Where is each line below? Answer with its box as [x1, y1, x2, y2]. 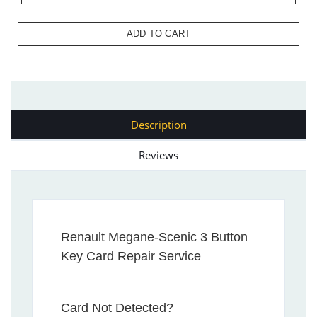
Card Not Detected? [61, 300, 173, 315]
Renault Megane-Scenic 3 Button [61, 229, 248, 244]
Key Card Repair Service [61, 248, 201, 263]
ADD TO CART [126, 28, 191, 39]
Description [130, 117, 187, 132]
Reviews [139, 147, 178, 162]
